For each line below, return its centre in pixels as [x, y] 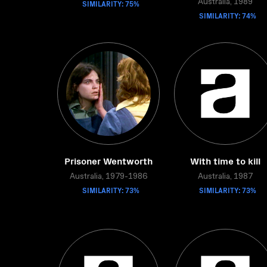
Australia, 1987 [225, 177]
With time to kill [225, 160]
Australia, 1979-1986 [108, 177]
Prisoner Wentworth [108, 160]
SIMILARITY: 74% [228, 15]
